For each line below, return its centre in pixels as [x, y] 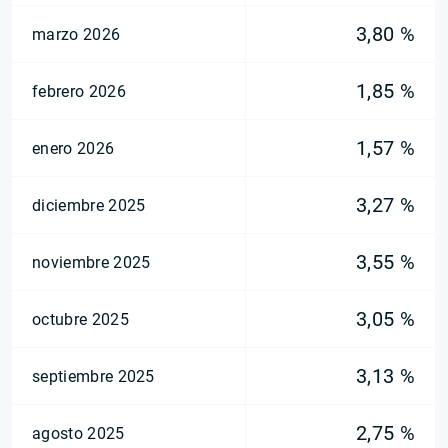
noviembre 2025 [91, 262]
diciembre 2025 [89, 205]
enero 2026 [73, 148]
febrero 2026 [79, 91]
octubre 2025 [80, 319]
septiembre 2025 [93, 376]
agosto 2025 [78, 433]
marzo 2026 [76, 34]
